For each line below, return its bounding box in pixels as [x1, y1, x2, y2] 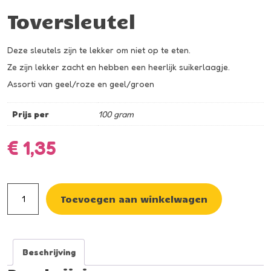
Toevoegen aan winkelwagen [60, 192, 207, 204]
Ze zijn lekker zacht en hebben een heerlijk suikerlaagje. [7, 61, 230, 72]
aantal [7, 203, 33, 212]
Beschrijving [22, 247, 76, 258]
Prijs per [12, 108, 49, 119]
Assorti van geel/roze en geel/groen [7, 78, 154, 89]
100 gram [98, 108, 134, 119]
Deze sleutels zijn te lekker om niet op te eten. [7, 44, 191, 55]
